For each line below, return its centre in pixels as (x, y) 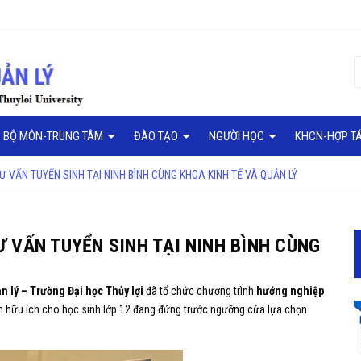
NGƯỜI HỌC (238, 136)
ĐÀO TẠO (157, 136)
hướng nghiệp (290, 291)
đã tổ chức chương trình (200, 291)
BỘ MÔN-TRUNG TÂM (54, 136)
